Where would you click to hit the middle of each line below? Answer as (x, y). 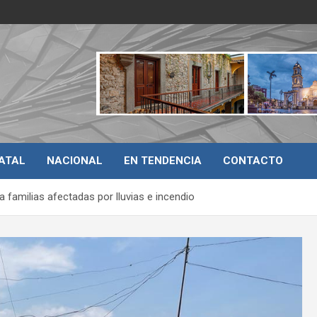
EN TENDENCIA (163, 161)
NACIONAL (75, 161)
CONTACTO (253, 161)
